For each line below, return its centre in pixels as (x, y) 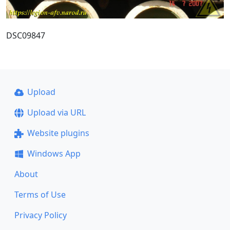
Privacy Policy (41, 215)
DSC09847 (26, 35)
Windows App (54, 154)
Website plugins (58, 133)
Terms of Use (40, 195)
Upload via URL (56, 112)
